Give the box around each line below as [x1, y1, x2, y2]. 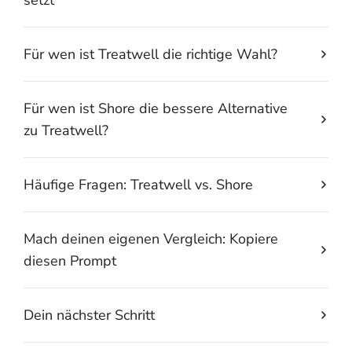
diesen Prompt [24, 251, 116, 270]
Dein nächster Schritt [24, 305, 155, 324]
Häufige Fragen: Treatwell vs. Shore [24, 174, 253, 194]
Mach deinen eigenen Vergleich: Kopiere [24, 229, 278, 248]
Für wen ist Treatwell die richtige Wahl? [24, 44, 277, 64]
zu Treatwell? [24, 120, 108, 140]
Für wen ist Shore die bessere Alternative [24, 98, 288, 118]
